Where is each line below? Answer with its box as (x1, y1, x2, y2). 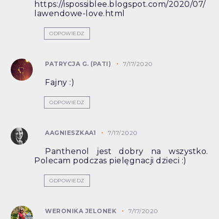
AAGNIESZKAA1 (45, 129, 96, 136)
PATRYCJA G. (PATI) (45, 60, 111, 67)
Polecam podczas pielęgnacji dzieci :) (34, 155, 187, 165)
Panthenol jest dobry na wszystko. (45, 146, 208, 156)
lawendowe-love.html (34, 8, 125, 18)
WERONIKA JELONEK (45, 207, 117, 215)
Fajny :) (45, 77, 75, 87)
